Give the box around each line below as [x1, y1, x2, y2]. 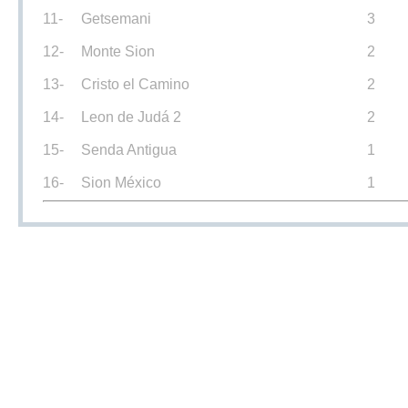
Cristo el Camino [81, 76, 189, 92]
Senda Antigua [81, 142, 177, 158]
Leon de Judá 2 [81, 109, 181, 125]
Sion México [81, 175, 161, 190]
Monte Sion [81, 44, 155, 59]
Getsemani [81, 11, 151, 26]
